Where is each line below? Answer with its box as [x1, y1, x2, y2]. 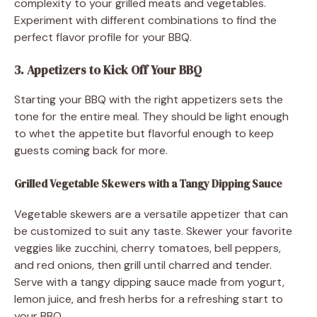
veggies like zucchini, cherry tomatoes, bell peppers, [14, 240, 281, 255]
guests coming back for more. [14, 142, 168, 158]
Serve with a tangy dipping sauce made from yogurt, [14, 274, 284, 289]
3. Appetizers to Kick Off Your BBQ [14, 61, 202, 79]
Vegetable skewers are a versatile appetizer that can [14, 206, 288, 221]
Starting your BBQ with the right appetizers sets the [14, 91, 283, 107]
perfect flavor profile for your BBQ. [14, 29, 192, 45]
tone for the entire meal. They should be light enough [14, 108, 289, 124]
